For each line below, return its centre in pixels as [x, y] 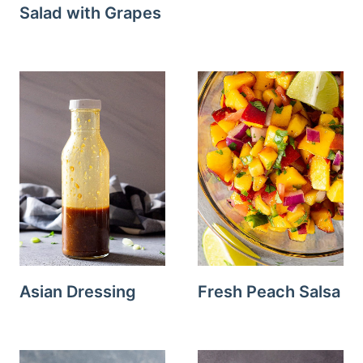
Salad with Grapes [90, 13]
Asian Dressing [78, 291]
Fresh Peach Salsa [269, 291]
